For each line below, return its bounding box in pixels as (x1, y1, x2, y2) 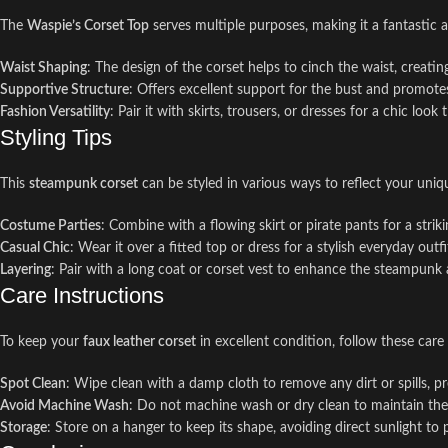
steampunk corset (29, 177, 138, 192)
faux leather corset (83, 335, 196, 350)
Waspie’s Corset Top (27, 19, 149, 34)
